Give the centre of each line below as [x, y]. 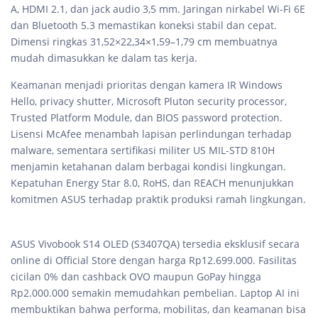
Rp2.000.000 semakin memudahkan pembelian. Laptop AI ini [155, 292]
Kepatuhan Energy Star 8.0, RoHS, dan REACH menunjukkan [152, 182]
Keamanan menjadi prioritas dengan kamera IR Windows [147, 84]
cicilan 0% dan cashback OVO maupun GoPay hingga [136, 276]
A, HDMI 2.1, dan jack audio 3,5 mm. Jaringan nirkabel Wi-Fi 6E [158, 9]
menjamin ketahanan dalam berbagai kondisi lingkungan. [148, 166]
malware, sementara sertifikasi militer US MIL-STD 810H [143, 150]
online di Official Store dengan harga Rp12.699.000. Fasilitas [154, 260]
